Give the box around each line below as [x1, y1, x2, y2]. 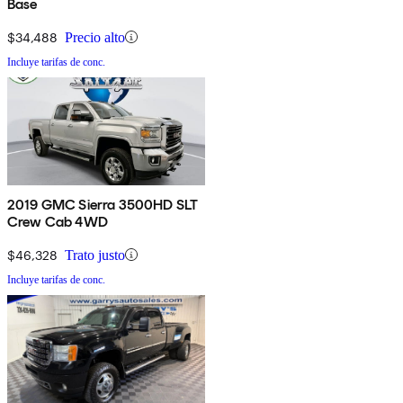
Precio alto [65, 29, 125, 45]
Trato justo [65, 246, 125, 263]
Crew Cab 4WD [7, 212, 108, 230]
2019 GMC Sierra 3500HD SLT [7, 195, 199, 213]
